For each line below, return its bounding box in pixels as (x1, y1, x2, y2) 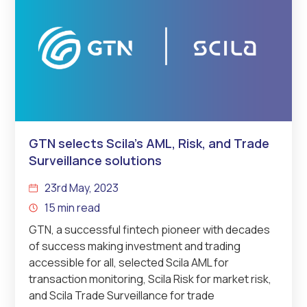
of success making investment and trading (29, 238, 241, 254)
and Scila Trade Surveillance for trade (29, 287, 215, 303)
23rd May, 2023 (44, 180, 119, 195)
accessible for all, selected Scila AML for (29, 254, 230, 270)
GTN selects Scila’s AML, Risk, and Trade (29, 134, 270, 151)
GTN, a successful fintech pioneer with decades (29, 221, 271, 237)
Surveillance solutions (29, 151, 162, 169)
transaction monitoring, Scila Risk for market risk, (29, 271, 272, 286)
